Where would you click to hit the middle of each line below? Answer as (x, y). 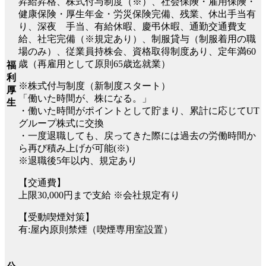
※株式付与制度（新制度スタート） (94, 85)
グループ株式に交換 (61, 123)
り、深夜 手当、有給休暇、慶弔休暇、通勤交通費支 (132, 26)
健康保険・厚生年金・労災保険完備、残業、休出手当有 (137, 14)
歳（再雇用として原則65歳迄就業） (94, 64)
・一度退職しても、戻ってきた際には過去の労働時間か (137, 135)
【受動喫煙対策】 (56, 217)
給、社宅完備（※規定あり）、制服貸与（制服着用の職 (137, 39)
